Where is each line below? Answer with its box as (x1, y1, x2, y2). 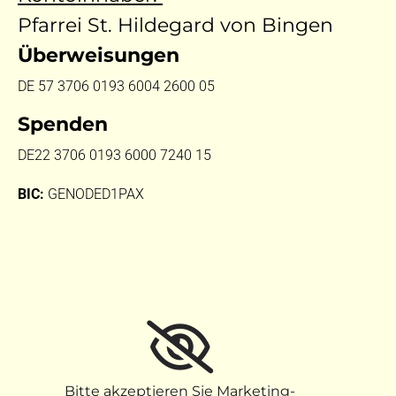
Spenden (18, 111, 108, 136)
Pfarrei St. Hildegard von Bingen (18, 12, 333, 37)
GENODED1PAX (44, 185, 144, 202)
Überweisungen (18, 42, 179, 67)
